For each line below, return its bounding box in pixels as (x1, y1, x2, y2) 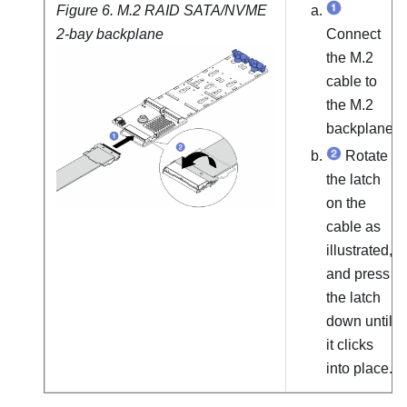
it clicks (326, 337, 373, 353)
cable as (326, 219, 381, 235)
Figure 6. (56, 3, 117, 19)
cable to (326, 74, 377, 90)
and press (326, 266, 390, 283)
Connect (326, 26, 381, 43)
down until (326, 313, 392, 330)
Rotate (342, 148, 388, 164)
